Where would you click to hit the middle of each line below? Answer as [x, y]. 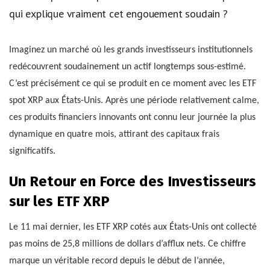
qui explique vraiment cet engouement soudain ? [118, 13]
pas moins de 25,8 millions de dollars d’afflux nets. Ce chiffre [127, 244]
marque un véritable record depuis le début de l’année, [117, 261]
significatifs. [32, 152]
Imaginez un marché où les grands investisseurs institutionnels [131, 50]
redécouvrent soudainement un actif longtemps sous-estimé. [127, 67]
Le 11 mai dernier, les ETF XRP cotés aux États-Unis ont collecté [133, 228]
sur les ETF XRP [59, 202]
